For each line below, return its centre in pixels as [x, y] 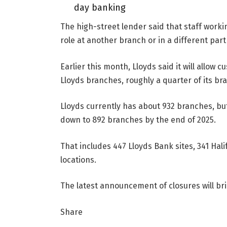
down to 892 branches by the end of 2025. [138, 120]
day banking [100, 7]
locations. [78, 160]
